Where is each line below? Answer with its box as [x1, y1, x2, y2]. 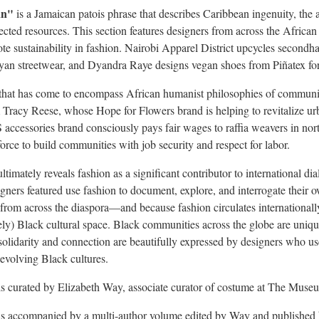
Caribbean [203, 6, 249, 21]
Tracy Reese [3, 103, 58, 118]
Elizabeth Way [58, 279, 122, 295]
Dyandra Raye [88, 57, 152, 73]
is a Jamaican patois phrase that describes [14, 6, 203, 21]
